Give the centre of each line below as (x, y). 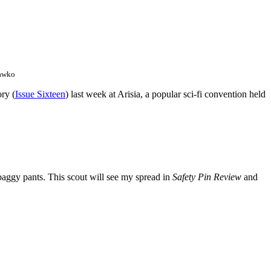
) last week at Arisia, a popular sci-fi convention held (165, 94)
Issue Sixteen (40, 94)
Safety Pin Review (207, 177)
